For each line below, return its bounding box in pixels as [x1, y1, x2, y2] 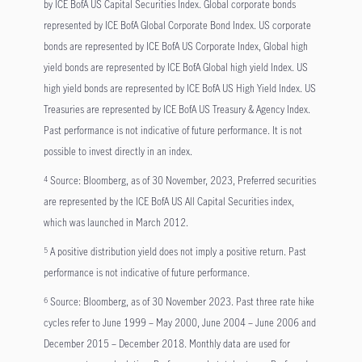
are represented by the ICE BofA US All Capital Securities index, [43, 195, 294, 208]
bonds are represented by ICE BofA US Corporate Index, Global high [43, 40, 308, 53]
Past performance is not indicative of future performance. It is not [43, 124, 302, 137]
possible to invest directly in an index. [43, 145, 192, 158]
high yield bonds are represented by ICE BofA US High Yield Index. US [43, 82, 316, 95]
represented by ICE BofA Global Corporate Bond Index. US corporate [43, 19, 311, 32]
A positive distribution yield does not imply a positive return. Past [49, 245, 306, 259]
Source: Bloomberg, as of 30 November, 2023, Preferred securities [49, 174, 316, 187]
